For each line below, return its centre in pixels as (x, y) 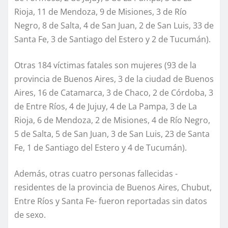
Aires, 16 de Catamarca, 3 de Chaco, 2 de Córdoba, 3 (114, 93)
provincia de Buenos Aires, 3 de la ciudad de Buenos (114, 79)
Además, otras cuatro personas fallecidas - (96, 174)
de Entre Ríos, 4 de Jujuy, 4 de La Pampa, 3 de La (106, 107)
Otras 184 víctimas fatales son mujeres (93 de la (105, 65)
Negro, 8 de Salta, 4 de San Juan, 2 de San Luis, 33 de (114, 26)
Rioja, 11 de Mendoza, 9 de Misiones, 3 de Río (101, 12)
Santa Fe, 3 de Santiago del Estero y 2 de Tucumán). (112, 39)
